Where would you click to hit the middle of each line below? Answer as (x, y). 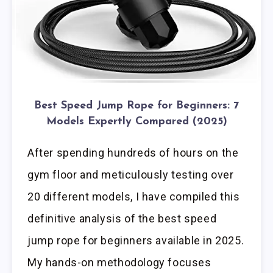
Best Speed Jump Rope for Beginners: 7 (136, 106)
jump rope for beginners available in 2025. (136, 241)
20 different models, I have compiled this (134, 197)
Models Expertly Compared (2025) (136, 122)
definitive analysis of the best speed (122, 219)
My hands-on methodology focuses (119, 263)
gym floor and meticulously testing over (131, 175)
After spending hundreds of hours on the (133, 153)
